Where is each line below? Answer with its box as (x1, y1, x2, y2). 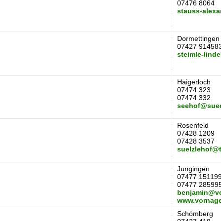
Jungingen (177, 165, 210, 173)
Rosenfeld (177, 121, 209, 129)
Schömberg (177, 210, 213, 218)
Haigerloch (177, 78, 211, 86)
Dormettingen (177, 35, 220, 42)
